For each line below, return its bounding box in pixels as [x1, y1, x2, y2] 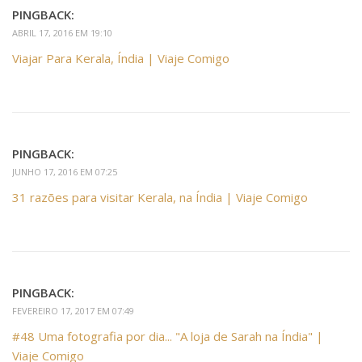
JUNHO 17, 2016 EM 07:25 [12, 166, 117, 179]
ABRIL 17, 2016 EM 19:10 [12, 27, 112, 40]
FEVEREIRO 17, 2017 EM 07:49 [12, 305, 134, 318]
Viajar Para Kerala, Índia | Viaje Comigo [12, 50, 229, 67]
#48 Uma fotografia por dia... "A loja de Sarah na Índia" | [12, 328, 323, 345]
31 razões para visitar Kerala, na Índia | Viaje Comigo [12, 189, 308, 206]
